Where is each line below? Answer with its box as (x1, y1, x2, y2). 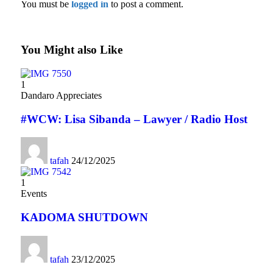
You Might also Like (20, 43, 122, 57)
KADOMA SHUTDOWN (20, 211, 148, 224)
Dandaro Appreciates (20, 90, 102, 101)
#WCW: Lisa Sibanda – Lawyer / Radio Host (20, 112, 247, 126)
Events (20, 188, 47, 199)
